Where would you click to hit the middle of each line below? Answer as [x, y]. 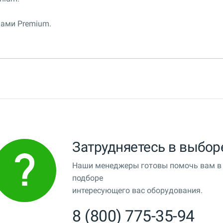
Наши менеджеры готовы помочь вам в [147, 166]
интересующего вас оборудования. [137, 191]
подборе [88, 178]
